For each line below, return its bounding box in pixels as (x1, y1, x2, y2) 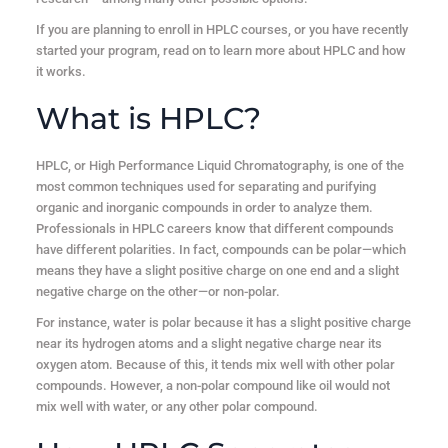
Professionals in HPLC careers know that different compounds (35, 220, 394, 236)
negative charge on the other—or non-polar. (35, 283, 280, 299)
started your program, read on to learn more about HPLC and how (35, 42, 406, 58)
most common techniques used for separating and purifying (35, 178, 376, 194)
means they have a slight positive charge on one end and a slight (35, 262, 399, 278)
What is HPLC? (35, 99, 261, 137)
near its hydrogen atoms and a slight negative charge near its (35, 335, 382, 351)
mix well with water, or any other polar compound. (35, 398, 318, 414)
